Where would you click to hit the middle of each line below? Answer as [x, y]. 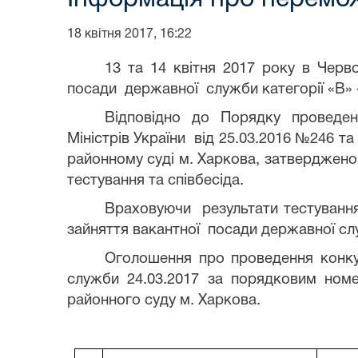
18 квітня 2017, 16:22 [129, 34]
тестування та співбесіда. [155, 181]
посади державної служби [165, 89]
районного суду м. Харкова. [166, 300]
